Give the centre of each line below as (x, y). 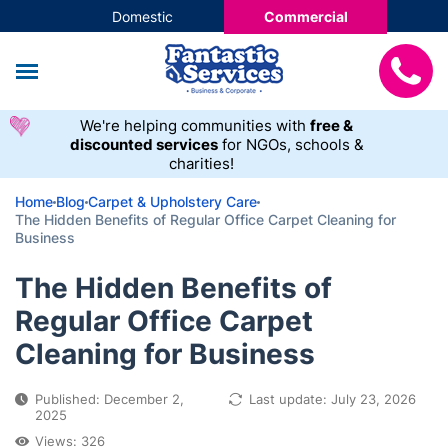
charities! (201, 163)
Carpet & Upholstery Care (172, 201)
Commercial (305, 16)
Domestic (142, 16)
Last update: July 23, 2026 (332, 399)
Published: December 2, (109, 399)
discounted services (143, 144)
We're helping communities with (195, 125)
